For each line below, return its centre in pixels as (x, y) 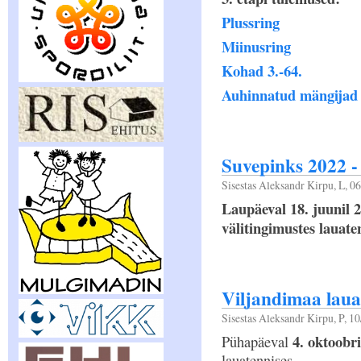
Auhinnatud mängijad (290, 95)
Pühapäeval (257, 342)
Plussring (251, 22)
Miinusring (256, 46)
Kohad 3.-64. (262, 71)
